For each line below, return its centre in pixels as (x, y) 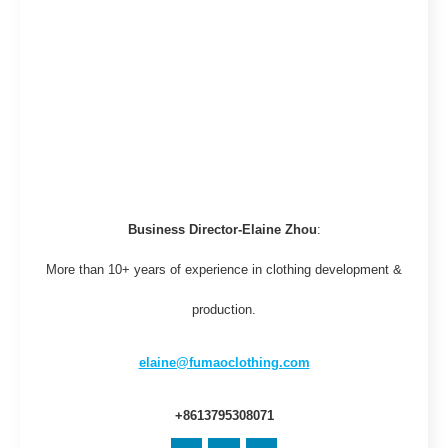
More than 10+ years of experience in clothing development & (224, 269)
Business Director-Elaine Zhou (222, 229)
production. (224, 309)
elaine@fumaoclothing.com (224, 362)
